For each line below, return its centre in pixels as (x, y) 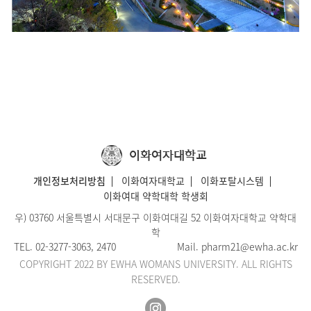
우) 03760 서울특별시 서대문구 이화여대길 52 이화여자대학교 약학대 (155, 218)
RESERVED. (155, 279)
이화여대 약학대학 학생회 (155, 196)
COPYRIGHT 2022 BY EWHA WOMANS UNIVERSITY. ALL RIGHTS (155, 264)
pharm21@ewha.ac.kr (249, 247)
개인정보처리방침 (69, 181)
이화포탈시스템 (232, 181)
